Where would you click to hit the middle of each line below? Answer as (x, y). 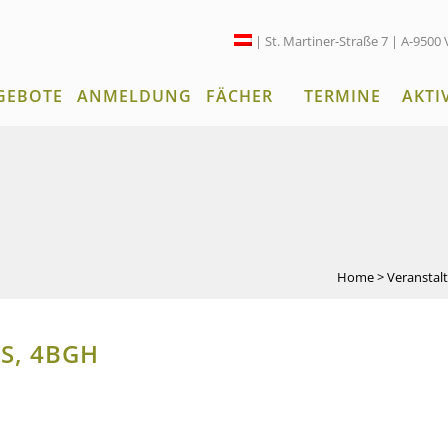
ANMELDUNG (134, 96)
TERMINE (342, 96)
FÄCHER (239, 96)
